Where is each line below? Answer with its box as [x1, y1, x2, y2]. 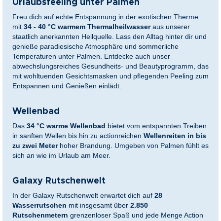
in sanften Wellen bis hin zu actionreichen [12, 132, 142, 140]
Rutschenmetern [12, 211, 68, 220]
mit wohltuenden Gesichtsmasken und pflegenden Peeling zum [12, 72, 209, 80]
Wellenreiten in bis [144, 132, 206, 140]
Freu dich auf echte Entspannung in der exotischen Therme [12, 13, 198, 21]
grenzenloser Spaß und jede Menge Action [70, 211, 203, 220]
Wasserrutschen [12, 201, 67, 210]
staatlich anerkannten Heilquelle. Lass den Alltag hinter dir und [12, 33, 207, 41]
